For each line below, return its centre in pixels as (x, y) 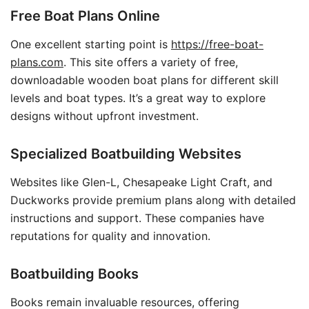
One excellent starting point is (91, 44)
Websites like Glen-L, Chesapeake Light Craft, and (141, 182)
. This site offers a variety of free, (151, 62)
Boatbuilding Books (74, 274)
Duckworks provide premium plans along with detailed (153, 200)
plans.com (37, 62)
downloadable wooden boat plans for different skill (144, 80)
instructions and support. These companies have (137, 218)
